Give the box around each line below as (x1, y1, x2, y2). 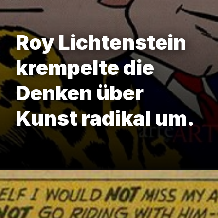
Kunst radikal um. (16, 106, 195, 131)
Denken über (16, 80, 144, 106)
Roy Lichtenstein (16, 30, 186, 55)
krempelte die (16, 55, 154, 80)
